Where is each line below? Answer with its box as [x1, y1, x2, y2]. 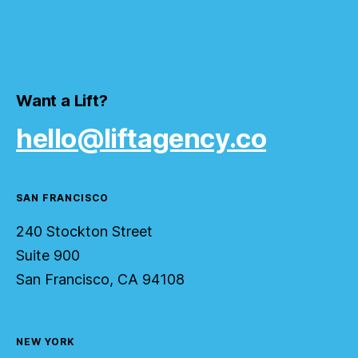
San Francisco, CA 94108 [15, 271, 185, 288]
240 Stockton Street [15, 223, 161, 240]
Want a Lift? [15, 91, 108, 110]
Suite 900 [15, 247, 89, 264]
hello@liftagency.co [15, 122, 267, 154]
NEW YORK [15, 336, 76, 348]
